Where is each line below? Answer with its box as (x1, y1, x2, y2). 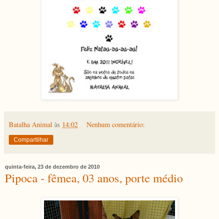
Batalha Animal (9, 119, 52, 129)
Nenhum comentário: (87, 119, 145, 129)
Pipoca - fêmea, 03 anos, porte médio (5, 169, 183, 186)
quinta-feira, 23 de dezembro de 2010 (5, 163, 100, 170)
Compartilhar (14, 136, 48, 143)
